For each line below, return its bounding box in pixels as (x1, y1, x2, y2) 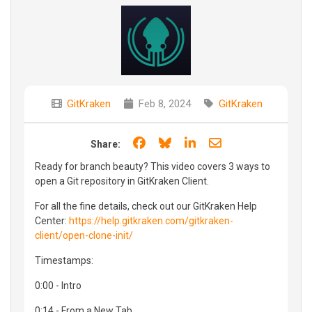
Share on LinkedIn (198, 134, 296, 150)
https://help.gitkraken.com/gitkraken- (69, 214, 233, 226)
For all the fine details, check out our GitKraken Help (35, 200, 257, 212)
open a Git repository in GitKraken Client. (35, 175, 209, 187)
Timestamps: (35, 254, 93, 266)
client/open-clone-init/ (35, 229, 133, 241)
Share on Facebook (148, 134, 253, 150)
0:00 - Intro (35, 279, 81, 291)
